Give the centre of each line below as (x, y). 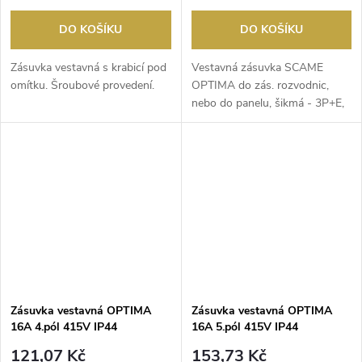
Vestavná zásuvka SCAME (257, 67)
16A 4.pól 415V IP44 (64, 326)
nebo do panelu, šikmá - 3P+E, (267, 103)
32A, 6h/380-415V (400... (255, 120)
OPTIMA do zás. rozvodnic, (260, 85)
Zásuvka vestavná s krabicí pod (88, 67)
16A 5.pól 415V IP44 (244, 326)
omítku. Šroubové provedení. (82, 85)
